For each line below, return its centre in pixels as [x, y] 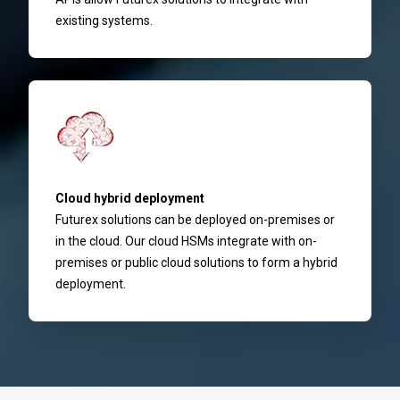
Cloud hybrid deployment [130, 198]
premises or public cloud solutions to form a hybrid [196, 262]
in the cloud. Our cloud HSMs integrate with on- [186, 241]
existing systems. [104, 20]
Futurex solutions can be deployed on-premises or [195, 219]
